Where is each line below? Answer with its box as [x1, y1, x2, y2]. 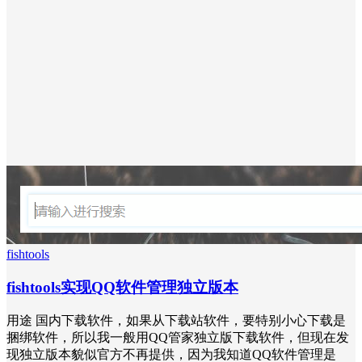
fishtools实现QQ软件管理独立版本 [6, 278, 238, 296]
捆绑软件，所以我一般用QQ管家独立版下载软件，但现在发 [6, 330, 349, 345]
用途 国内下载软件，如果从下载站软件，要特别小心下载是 [6, 314, 346, 328]
